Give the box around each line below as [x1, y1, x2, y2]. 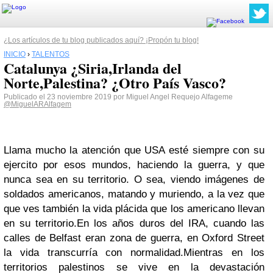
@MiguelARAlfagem [4, 100, 71, 108]
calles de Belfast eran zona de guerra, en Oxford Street [4, 232, 264, 244]
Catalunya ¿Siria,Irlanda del [4, 57, 182, 79]
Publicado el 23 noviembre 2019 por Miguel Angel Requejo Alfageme [4, 93, 233, 101]
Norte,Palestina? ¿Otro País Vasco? [4, 72, 226, 93]
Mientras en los [183, 247, 265, 258]
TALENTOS [32, 50, 69, 58]
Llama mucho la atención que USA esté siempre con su [4, 144, 264, 156]
